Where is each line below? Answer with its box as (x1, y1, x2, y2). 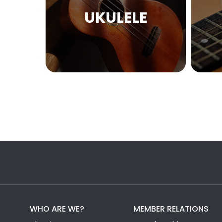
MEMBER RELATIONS (133, 203, 209, 215)
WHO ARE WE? (30, 203, 84, 215)
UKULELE (84, 7, 147, 29)
